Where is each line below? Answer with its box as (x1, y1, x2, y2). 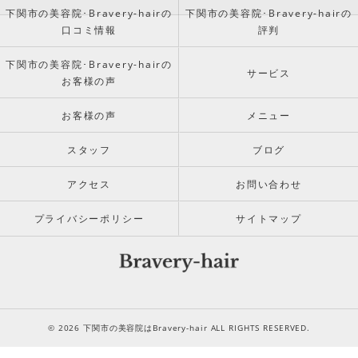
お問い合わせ (236, 177, 302, 190)
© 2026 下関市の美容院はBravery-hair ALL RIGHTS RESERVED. (47, 322, 311, 333)
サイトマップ (236, 212, 302, 225)
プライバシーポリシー (34, 212, 145, 225)
